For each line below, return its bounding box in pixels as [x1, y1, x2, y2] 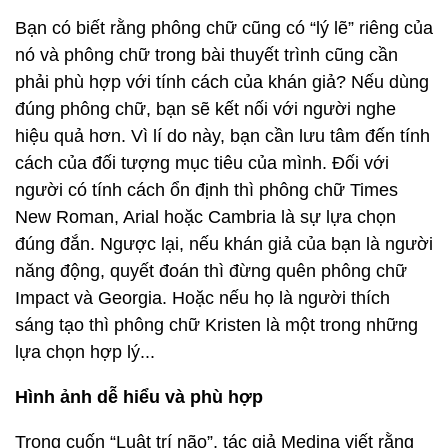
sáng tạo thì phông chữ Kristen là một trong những [15, 315, 418, 335]
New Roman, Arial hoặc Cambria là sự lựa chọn [15, 207, 396, 227]
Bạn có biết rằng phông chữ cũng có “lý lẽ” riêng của [15, 18, 433, 38]
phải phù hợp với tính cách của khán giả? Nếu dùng [15, 72, 429, 92]
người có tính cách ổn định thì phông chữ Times [15, 180, 398, 200]
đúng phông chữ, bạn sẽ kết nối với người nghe [15, 99, 396, 119]
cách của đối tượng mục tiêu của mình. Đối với [15, 153, 389, 173]
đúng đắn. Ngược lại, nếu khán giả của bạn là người [15, 234, 433, 254]
